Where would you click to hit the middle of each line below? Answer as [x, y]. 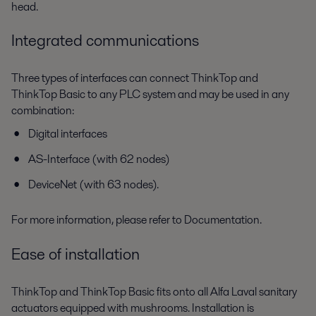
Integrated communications [105, 40]
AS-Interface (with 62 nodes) [99, 159]
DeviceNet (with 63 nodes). [93, 185]
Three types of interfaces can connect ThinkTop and [135, 78]
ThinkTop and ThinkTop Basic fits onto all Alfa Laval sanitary [154, 291]
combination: [43, 111]
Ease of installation [75, 254]
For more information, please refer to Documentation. [136, 220]
